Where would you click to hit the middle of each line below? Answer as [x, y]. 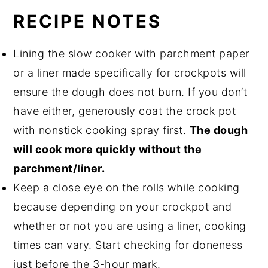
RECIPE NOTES [88, 22]
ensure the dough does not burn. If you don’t [130, 92]
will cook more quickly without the [108, 150]
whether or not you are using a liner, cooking [130, 226]
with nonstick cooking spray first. [101, 130]
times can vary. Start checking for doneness [128, 245]
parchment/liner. [59, 169]
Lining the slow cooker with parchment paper [131, 54]
